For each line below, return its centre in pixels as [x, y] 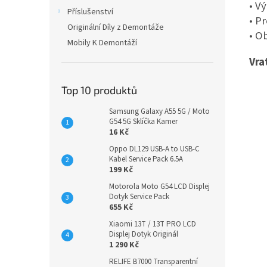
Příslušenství [90, 12]
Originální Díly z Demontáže [116, 28]
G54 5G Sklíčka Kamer [143, 122]
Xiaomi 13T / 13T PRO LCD [153, 224]
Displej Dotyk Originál [144, 235]
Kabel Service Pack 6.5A [146, 159]
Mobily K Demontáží [102, 43]
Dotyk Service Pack [139, 197]
